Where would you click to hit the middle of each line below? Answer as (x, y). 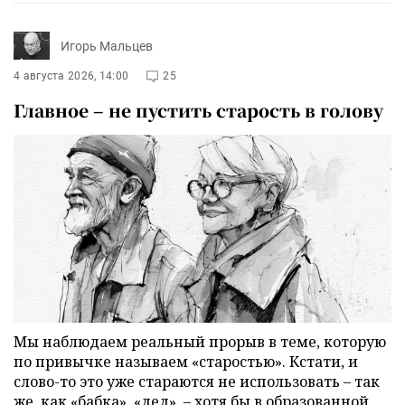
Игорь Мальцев (107, 46)
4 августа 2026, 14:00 (71, 76)
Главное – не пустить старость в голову (198, 110)
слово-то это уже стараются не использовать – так (197, 381)
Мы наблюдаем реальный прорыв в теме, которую (200, 341)
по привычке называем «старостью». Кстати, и (186, 361)
